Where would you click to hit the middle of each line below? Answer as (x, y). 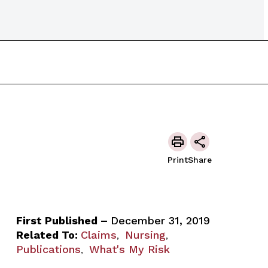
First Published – (63, 220)
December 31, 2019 (160, 220)
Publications (48, 249)
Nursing (145, 235)
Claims (98, 235)
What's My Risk (129, 249)
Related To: (47, 235)
